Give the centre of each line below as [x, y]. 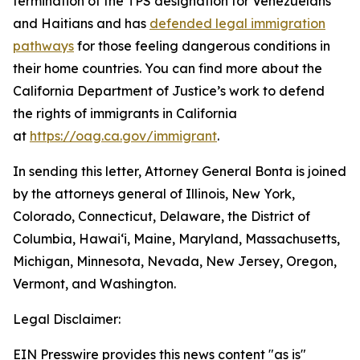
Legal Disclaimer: [67, 319]
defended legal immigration [237, 23]
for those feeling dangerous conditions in [202, 46]
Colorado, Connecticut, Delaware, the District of [162, 216]
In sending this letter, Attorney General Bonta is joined [180, 171]
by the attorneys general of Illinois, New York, [154, 194]
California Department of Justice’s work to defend [169, 91]
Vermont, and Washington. [94, 284]
